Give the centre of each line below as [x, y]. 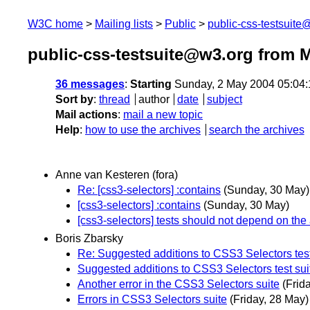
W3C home [55, 24]
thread [115, 100]
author [154, 100]
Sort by [74, 100]
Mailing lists [124, 24]
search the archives [256, 130]
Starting [151, 84]
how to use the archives [143, 130]
